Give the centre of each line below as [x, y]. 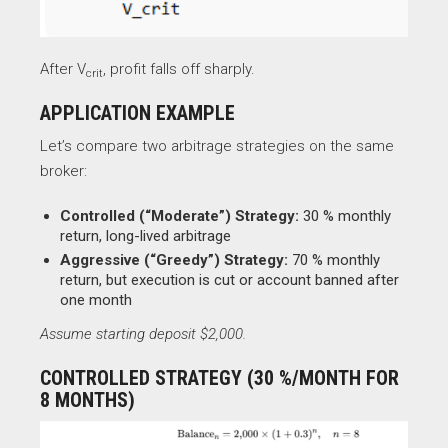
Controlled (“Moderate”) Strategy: [179, 216]
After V [63, 69]
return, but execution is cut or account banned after [229, 280]
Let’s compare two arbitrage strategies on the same [217, 146]
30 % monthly [345, 216]
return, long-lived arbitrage [145, 236]
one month [96, 300]
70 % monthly [334, 260]
